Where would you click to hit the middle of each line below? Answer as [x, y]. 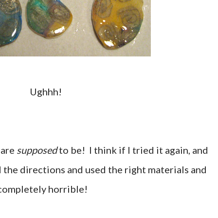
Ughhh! [49, 92]
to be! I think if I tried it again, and [133, 150]
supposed [37, 150]
